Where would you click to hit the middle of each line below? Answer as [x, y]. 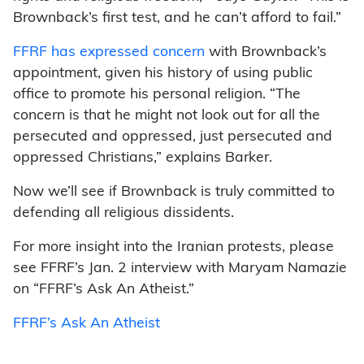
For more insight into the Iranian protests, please [173, 247]
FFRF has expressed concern [109, 52]
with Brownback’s [266, 52]
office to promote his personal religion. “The [157, 94]
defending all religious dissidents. [123, 213]
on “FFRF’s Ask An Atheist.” [104, 289]
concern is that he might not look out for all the [167, 115]
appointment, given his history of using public [163, 73]
